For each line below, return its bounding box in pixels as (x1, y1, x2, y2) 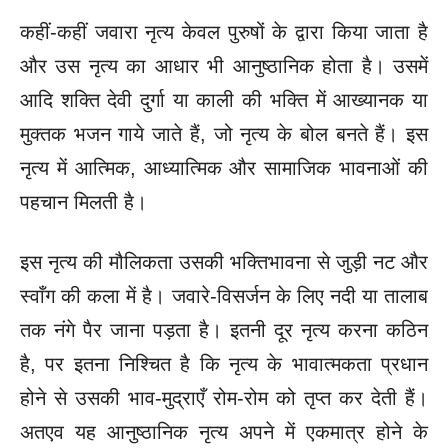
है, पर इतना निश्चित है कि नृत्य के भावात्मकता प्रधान (20, 352, 428, 375)
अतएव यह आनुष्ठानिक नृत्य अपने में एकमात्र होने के (20, 420, 428, 443)
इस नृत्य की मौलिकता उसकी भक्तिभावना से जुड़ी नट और (20, 250, 428, 273)
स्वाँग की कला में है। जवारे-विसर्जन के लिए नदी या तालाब (20, 284, 428, 307)
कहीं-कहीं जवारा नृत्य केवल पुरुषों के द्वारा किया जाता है (20, 20, 428, 43)
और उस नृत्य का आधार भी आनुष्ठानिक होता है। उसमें (20, 54, 428, 77)
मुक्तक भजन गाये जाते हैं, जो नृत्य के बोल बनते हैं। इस (20, 122, 428, 145)
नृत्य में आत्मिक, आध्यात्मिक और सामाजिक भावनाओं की (20, 156, 428, 179)
